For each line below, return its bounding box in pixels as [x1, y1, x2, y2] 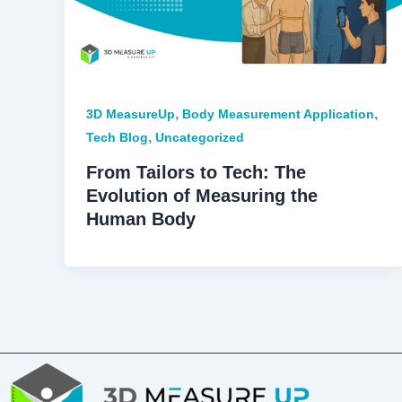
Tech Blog [86, 130, 148, 145]
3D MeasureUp [86, 107, 175, 122]
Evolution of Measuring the [86, 186, 318, 206]
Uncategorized [155, 130, 244, 145]
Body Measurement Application [182, 107, 374, 122]
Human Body [86, 209, 196, 230]
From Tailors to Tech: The [86, 162, 306, 183]
